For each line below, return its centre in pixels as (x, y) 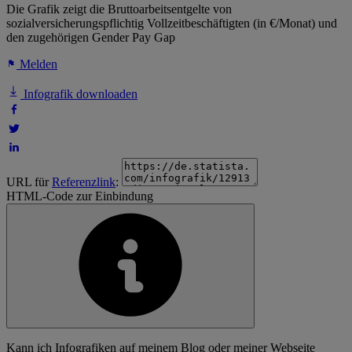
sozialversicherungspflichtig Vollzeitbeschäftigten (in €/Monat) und (172, 24)
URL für (29, 182)
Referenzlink (84, 182)
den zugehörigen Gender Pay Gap (91, 38)
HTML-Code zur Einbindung (80, 196)
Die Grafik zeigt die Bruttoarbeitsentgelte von (119, 9)
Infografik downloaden (79, 94)
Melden (37, 64)
